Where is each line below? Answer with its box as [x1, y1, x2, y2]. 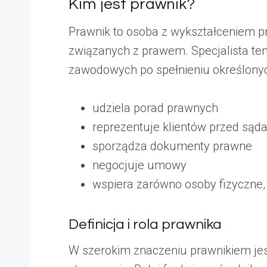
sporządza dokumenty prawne [92, 138, 252, 153]
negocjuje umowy [92, 157, 187, 172]
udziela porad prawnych [92, 100, 218, 115]
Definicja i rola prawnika [69, 216, 222, 232]
